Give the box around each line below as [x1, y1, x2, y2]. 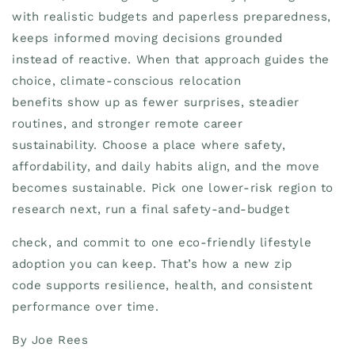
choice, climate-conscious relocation [12, 73, 242, 88]
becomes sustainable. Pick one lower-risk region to [12, 180, 334, 195]
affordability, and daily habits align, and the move [12, 158, 320, 174]
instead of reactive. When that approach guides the [12, 52, 330, 67]
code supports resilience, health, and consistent [12, 277, 313, 292]
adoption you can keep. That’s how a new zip [12, 256, 292, 271]
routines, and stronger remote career [12, 116, 243, 131]
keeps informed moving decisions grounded [12, 30, 284, 45]
